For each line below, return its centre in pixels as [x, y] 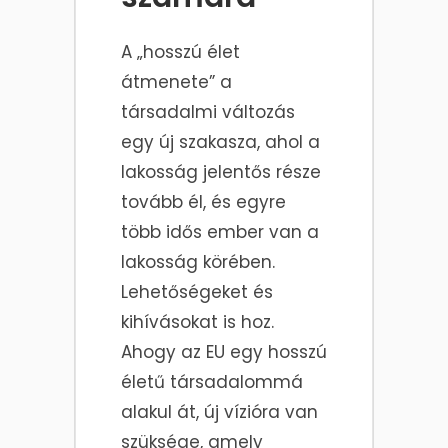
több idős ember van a [220, 232]
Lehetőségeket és [197, 292]
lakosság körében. [198, 262]
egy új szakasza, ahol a [220, 142]
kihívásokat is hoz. [197, 322]
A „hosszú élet [180, 52]
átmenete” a [176, 82]
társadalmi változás [208, 112]
